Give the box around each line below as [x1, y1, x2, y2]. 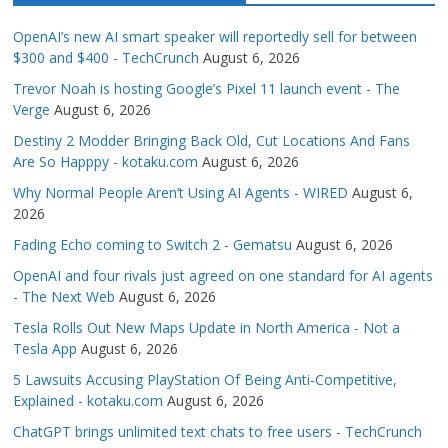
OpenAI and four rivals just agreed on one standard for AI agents [13, 266, 434, 286]
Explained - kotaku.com [13, 391, 164, 411]
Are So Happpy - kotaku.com [13, 152, 199, 172]
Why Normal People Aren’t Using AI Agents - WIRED [13, 183, 349, 203]
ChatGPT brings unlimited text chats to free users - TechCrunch [13, 422, 423, 442]
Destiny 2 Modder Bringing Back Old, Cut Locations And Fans [13, 131, 411, 151]
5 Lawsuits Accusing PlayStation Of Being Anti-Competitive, [13, 370, 398, 390]
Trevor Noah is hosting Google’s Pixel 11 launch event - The [13, 79, 401, 99]
